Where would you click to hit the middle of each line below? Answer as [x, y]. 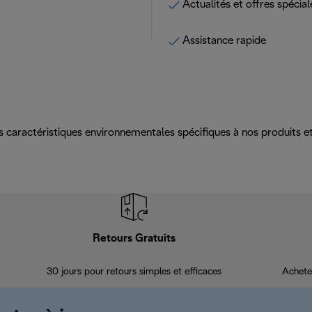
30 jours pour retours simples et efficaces [134, 272]
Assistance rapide [224, 41]
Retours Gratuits [134, 239]
